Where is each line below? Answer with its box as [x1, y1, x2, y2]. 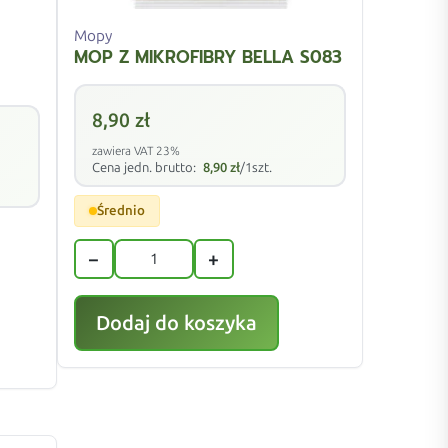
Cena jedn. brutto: [91, 160, 199, 176]
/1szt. [239, 160, 272, 176]
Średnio [96, 203, 145, 219]
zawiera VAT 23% [91, 144, 180, 159]
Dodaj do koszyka [95, 311, 257, 336]
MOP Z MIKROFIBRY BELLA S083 [73, 44, 342, 71]
